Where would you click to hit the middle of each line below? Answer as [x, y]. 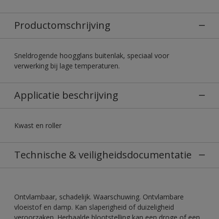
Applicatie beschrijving [66, 95]
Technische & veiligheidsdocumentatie [103, 154]
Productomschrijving [62, 25]
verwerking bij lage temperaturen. [67, 66]
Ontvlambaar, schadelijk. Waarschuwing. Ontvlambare [99, 197]
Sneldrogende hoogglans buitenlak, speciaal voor [92, 55]
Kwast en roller [38, 125]
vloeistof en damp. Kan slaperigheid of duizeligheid [94, 207]
